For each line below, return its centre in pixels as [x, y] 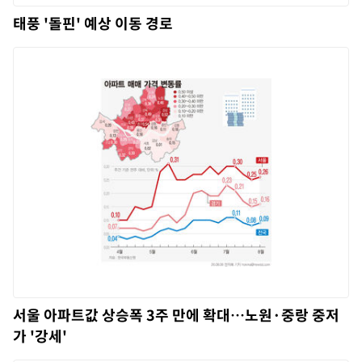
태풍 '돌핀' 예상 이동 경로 [93, 23]
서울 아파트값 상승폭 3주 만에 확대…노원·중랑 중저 [176, 314]
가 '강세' [40, 335]
